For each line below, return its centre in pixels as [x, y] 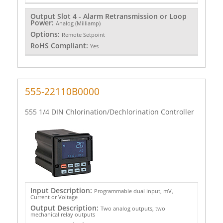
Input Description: [62, 190]
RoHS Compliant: [60, 46]
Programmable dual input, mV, [133, 191]
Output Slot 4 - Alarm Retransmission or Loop [108, 16]
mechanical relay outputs [62, 214]
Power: [43, 23]
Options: [46, 34]
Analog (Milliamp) [78, 23]
